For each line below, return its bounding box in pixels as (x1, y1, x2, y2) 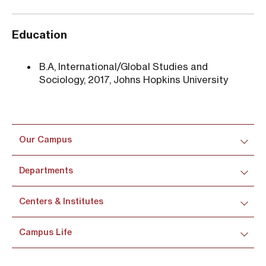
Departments (19, 165, 73, 176)
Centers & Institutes (19, 196, 103, 207)
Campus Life (19, 227, 72, 237)
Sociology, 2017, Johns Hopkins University (39, 74, 228, 85)
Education (12, 28, 67, 42)
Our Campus (19, 134, 72, 145)
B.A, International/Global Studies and (39, 61, 208, 72)
